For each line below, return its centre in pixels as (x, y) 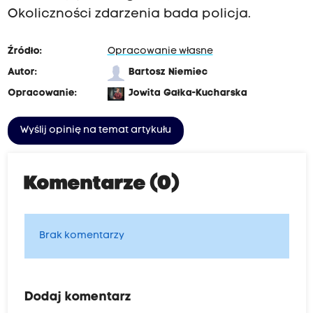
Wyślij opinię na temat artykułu (95, 131)
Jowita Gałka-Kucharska (188, 94)
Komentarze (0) (102, 185)
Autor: (22, 73)
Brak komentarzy (81, 236)
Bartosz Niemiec (168, 73)
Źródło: (24, 52)
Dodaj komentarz (78, 298)
